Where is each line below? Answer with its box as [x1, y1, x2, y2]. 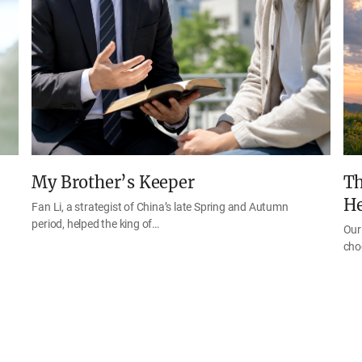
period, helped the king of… [32, 217, 159, 231]
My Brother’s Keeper [32, 172, 195, 193]
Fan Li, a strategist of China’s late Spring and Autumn [32, 200, 288, 214]
